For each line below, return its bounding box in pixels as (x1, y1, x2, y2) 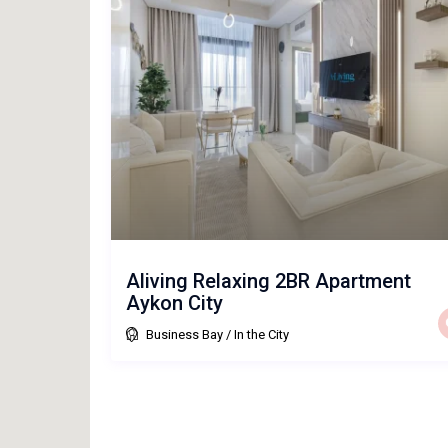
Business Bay (145, 326, 223, 342)
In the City (233, 326, 289, 342)
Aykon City (125, 290, 223, 315)
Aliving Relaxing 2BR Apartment (125, 268, 411, 293)
